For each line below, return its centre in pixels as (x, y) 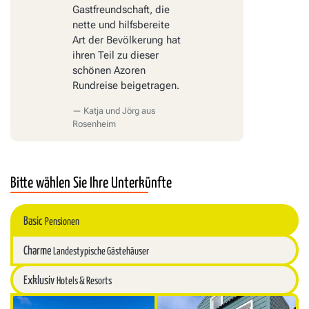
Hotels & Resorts (84, 281)
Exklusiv (40, 281)
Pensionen (62, 222)
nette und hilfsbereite (121, 25)
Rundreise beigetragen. (126, 86)
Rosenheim (94, 124)
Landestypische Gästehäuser (101, 252)
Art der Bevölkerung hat (127, 40)
